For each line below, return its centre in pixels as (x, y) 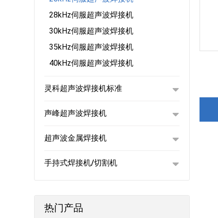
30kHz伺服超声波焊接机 (91, 31)
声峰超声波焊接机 (75, 113)
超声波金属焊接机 (75, 138)
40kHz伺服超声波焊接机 (91, 63)
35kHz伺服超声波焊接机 (91, 47)
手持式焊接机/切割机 (81, 163)
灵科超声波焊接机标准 (83, 88)
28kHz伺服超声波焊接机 (91, 15)
